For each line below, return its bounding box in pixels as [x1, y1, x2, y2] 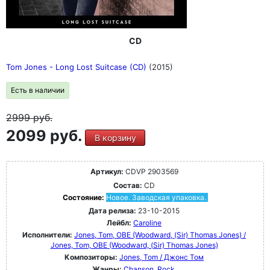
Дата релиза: [89, 206, 136, 215]
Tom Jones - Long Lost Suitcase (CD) [6, 61, 149, 72]
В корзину [94, 132, 136, 143]
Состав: [113, 180, 142, 190]
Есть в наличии [11, 85, 64, 95]
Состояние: [62, 192, 106, 202]
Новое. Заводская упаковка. [105, 192, 206, 202]
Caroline [133, 218, 162, 227]
